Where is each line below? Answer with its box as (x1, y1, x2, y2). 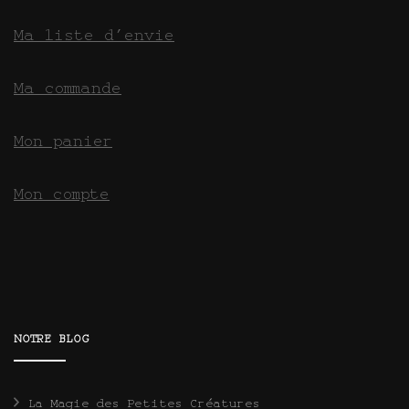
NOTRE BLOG (14, 332, 89, 346)
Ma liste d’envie (14, 26, 174, 44)
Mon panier (14, 132, 112, 150)
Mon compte (14, 185, 110, 203)
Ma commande (14, 79, 121, 97)
